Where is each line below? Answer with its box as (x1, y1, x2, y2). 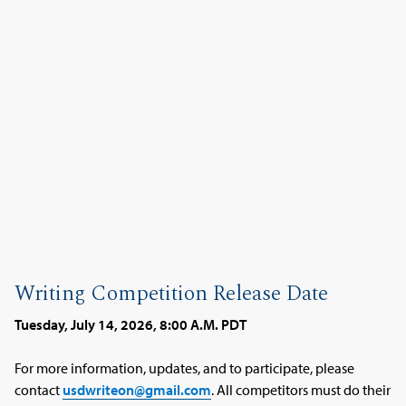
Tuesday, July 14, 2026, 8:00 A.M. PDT (14, 314, 247, 333)
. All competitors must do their (211, 381, 391, 400)
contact (14, 381, 63, 400)
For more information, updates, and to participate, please (14, 359, 355, 378)
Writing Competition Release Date (14, 276, 329, 310)
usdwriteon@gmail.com (63, 381, 212, 400)
